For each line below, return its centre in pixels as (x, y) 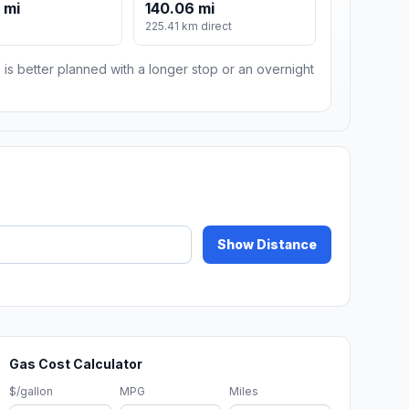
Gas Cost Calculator (76, 364)
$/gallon (31, 392)
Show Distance (267, 245)
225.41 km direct (189, 26)
